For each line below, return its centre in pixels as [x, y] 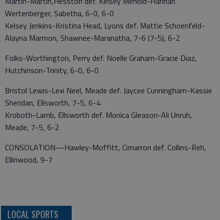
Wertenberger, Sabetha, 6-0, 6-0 [59, 13]
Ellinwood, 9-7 [29, 160]
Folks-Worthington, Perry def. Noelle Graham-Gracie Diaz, [101, 58]
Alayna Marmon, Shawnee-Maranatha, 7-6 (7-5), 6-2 [93, 38]
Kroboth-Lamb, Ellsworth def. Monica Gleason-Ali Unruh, [98, 115]
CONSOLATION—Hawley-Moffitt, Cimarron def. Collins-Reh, [106, 147]
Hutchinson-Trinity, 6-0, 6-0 [53, 70]
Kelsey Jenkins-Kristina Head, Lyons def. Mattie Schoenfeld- [105, 26]
